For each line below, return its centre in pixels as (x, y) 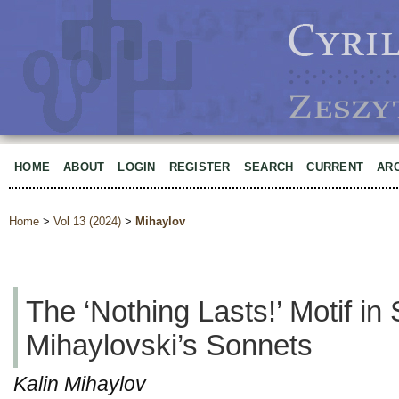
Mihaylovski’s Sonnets (169, 345)
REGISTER (199, 167)
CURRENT (335, 167)
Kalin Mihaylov (80, 384)
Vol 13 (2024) (87, 222)
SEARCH (269, 167)
